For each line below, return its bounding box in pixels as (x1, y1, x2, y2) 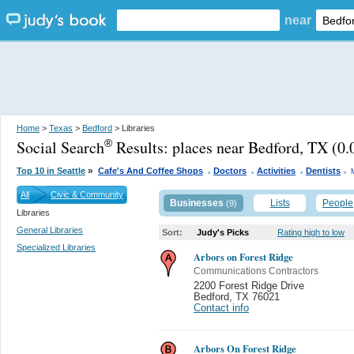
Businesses (170, 198, 224, 209)
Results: (112, 137, 172, 158)
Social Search (17, 137, 104, 158)
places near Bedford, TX (172, 137, 328, 158)
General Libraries (17, 225, 83, 235)
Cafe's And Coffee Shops (98, 166, 203, 175)
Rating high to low (277, 228, 345, 237)
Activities (257, 166, 296, 175)
